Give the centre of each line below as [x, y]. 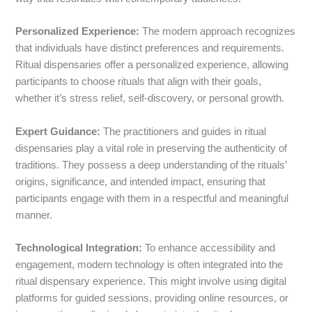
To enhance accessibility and [209, 248]
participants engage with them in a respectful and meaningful [152, 198]
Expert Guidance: [58, 131]
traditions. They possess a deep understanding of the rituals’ [151, 165]
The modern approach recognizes [218, 32]
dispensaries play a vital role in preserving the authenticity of [151, 148]
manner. [34, 215]
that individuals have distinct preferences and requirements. [150, 48]
